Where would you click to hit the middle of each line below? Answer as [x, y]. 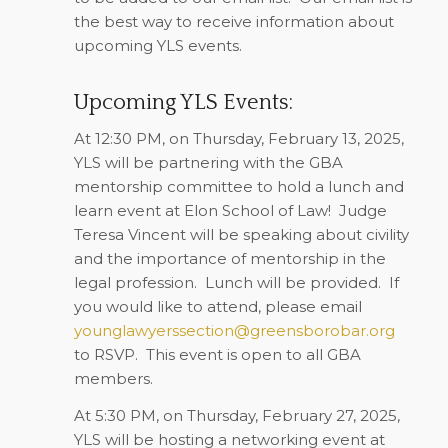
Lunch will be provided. [292, 283]
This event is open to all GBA [253, 355]
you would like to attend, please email [217, 307]
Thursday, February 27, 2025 [291, 415]
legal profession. [135, 283]
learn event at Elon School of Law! [202, 211]
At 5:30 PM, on [130, 415]
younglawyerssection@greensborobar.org [234, 331]
